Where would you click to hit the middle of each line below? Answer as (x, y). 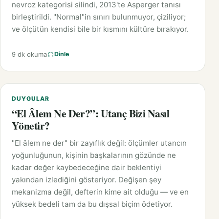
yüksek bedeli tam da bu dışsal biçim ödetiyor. (92, 204)
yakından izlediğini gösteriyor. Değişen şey (87, 179)
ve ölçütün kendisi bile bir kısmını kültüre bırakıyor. (100, 29)
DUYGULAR (31, 98)
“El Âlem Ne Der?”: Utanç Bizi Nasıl (91, 113)
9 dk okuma (29, 54)
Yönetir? (31, 125)
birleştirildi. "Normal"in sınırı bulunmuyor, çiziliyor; (99, 17)
